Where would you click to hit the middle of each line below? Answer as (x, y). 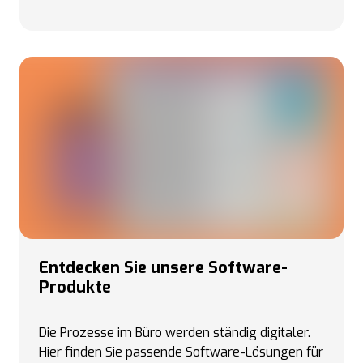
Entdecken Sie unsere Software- (163, 268)
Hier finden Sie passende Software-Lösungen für (181, 352)
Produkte (75, 287)
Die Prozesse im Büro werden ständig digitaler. (175, 333)
